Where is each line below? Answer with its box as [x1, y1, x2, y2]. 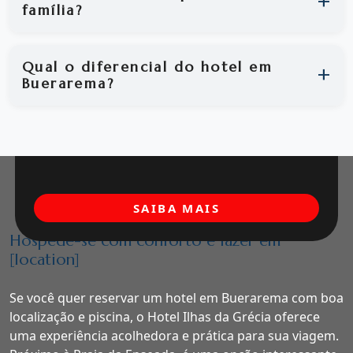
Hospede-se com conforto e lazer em [9, 231, 281, 251]
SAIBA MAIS [133, 200, 220, 217]
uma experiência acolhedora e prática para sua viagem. [9, 327, 339, 345]
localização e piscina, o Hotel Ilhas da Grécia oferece [9, 308, 320, 326]
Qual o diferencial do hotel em [22, 58, 273, 76]
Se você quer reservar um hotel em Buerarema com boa [9, 289, 344, 307]
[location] [9, 250, 80, 270]
